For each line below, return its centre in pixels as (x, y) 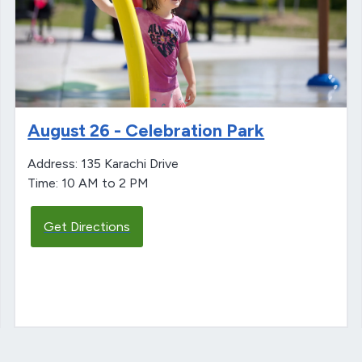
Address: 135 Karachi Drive (103, 163)
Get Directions (87, 226)
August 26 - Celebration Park (146, 130)
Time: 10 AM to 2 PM (88, 183)
